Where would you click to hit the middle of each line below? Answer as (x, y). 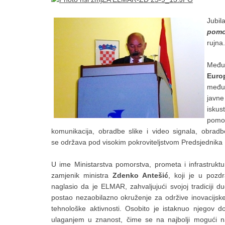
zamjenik (65, 176)
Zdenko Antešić (140, 176)
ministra (96, 176)
